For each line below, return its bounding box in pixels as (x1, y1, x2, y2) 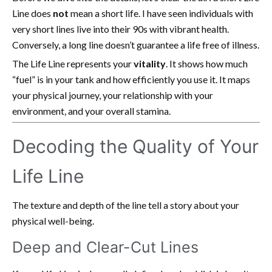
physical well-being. (12, 214, 94, 226)
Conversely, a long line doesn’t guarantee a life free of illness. (12, 38, 259, 50)
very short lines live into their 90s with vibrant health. (12, 22, 229, 35)
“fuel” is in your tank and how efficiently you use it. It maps (12, 73, 250, 85)
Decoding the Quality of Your (12, 135, 259, 157)
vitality (134, 57, 166, 69)
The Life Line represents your (12, 57, 134, 69)
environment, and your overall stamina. (12, 104, 171, 117)
